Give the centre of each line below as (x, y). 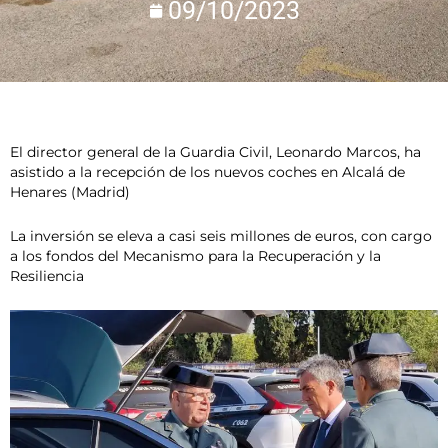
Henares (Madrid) (70, 192)
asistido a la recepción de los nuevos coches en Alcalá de (207, 172)
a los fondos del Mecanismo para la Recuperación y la (195, 256)
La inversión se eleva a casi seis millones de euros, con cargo (221, 236)
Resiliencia (47, 276)
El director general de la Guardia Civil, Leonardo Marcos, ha (215, 152)
